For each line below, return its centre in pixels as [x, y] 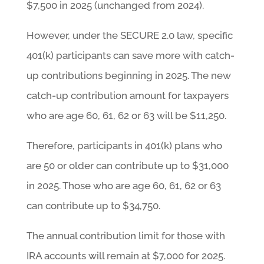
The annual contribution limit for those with [126, 235]
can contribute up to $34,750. [93, 205]
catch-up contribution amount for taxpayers [127, 95]
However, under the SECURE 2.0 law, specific [129, 35]
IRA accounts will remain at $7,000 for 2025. [126, 255]
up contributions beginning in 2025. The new [128, 75]
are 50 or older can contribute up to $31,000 [127, 165]
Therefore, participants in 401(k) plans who [124, 145]
